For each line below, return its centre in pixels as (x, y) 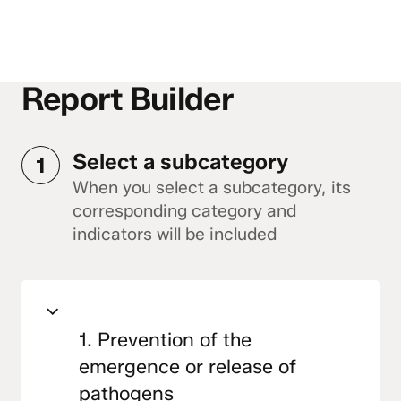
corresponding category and (185, 211)
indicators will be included (175, 235)
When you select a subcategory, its (212, 188)
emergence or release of (188, 366)
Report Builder (127, 98)
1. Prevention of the (166, 339)
